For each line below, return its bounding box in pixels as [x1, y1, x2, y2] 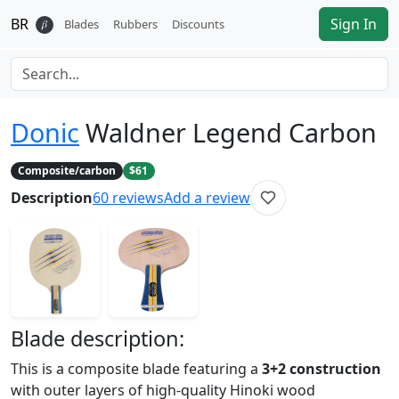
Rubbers [113, 15, 158, 32]
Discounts [172, 15, 224, 32]
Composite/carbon [17, 163, 116, 179]
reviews [112, 188, 164, 208]
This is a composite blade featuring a [11, 359, 262, 379]
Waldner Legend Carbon [85, 115, 377, 150]
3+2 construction [262, 359, 381, 379]
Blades [64, 15, 99, 32]
